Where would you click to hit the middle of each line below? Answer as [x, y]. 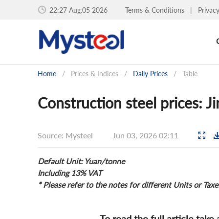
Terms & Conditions [156, 10]
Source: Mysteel [65, 135]
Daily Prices [150, 74]
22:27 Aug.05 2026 [78, 10]
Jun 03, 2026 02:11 [146, 135]
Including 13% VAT [70, 173]
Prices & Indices [95, 74]
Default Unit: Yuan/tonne [81, 161]
